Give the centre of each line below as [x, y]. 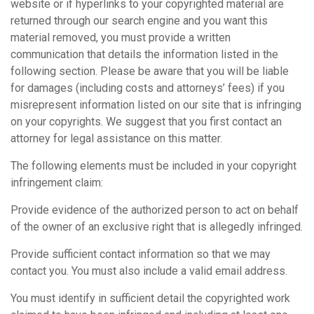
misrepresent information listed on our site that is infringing [156, 105]
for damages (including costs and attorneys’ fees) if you [148, 88]
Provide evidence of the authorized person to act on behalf [155, 210]
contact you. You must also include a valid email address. [149, 271]
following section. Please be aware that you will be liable [150, 71]
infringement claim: [57, 183]
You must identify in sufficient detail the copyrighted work [150, 298]
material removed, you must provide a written [121, 37]
